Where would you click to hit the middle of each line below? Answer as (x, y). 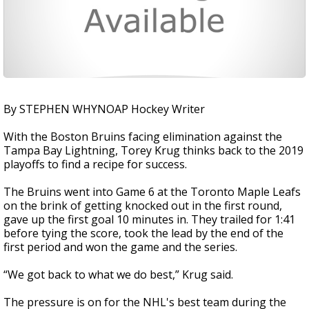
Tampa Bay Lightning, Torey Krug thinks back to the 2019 (153, 150)
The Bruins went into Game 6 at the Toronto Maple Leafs (152, 192)
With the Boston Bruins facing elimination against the (143, 137)
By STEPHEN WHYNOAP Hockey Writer (104, 109)
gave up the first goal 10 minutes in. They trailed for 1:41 (149, 219)
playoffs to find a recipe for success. (95, 164)
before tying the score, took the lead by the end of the (143, 233)
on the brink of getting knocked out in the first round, (143, 206)
